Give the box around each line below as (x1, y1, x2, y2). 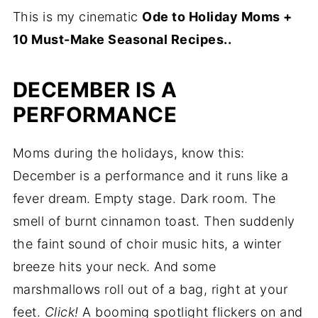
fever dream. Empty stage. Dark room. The (12, 190, 276, 206)
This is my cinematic (12, 9, 143, 24)
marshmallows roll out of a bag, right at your (12, 281, 288, 297)
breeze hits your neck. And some (12, 258, 216, 274)
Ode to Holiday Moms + (142, 9, 292, 24)
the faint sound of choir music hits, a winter (12, 236, 282, 251)
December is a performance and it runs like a (12, 168, 289, 183)
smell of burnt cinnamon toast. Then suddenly (12, 213, 295, 229)
